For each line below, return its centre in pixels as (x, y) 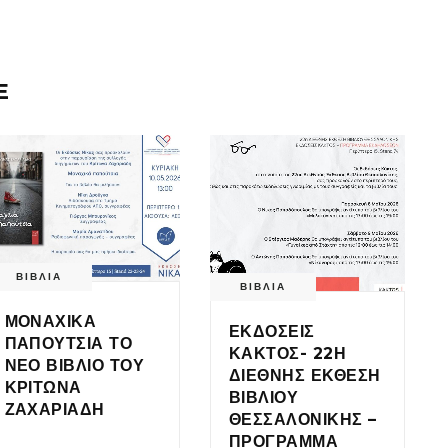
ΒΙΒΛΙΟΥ (264, 397)
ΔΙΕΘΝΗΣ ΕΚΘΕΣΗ (305, 375)
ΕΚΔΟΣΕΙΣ (272, 331)
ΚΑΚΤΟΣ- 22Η (288, 353)
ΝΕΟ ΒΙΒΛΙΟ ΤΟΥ (74, 365)
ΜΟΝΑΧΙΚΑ (50, 321)
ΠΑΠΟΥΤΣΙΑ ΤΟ (68, 343)
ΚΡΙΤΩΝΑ (43, 387)
